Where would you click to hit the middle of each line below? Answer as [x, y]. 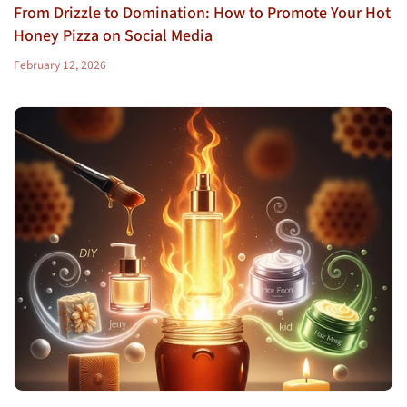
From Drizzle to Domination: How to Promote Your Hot [202, 14]
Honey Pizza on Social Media [113, 36]
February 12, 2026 [60, 65]
